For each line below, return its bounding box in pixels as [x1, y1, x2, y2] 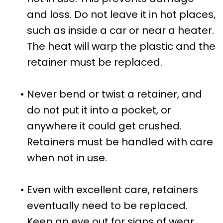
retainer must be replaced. [27, 55, 162, 69]
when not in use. [27, 150, 107, 165]
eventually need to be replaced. [27, 198, 188, 213]
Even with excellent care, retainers [27, 182, 198, 197]
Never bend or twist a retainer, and [27, 87, 202, 101]
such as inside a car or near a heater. [27, 23, 214, 37]
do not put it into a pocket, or [27, 103, 171, 117]
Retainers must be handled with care [27, 134, 213, 149]
